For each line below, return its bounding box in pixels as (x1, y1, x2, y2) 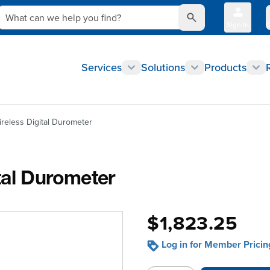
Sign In (227, 19, 249, 30)
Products (204, 60, 246, 75)
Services (81, 60, 122, 75)
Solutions (141, 60, 185, 75)
